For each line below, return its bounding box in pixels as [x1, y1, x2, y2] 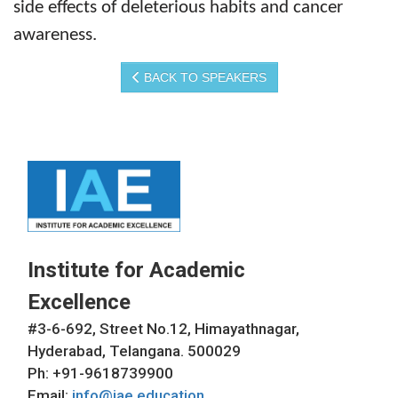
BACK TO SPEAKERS [139, 70, 267, 85]
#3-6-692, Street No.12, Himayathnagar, [28, 320, 299, 338]
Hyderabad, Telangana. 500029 [28, 342, 241, 361]
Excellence [28, 290, 131, 315]
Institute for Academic [28, 258, 245, 283]
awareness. [13, 26, 97, 45]
